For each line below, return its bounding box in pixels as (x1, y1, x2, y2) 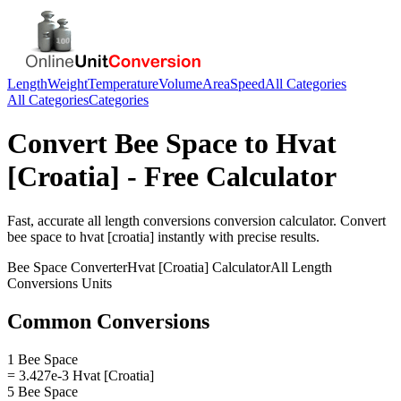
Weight (47, 76, 88, 91)
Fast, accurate (7, 212, 88, 228)
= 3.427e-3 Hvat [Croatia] (7, 367, 154, 383)
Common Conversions (7, 309, 209, 333)
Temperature (88, 76, 158, 91)
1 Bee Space (7, 351, 78, 367)
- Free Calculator (120, 160, 337, 193)
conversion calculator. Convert (210, 212, 386, 228)
